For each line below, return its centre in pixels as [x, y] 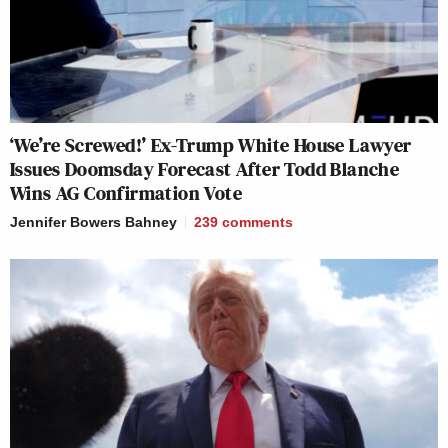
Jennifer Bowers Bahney [93, 222]
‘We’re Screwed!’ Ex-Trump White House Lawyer [211, 145]
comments [257, 222]
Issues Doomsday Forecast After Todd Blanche [205, 169]
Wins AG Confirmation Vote [126, 193]
